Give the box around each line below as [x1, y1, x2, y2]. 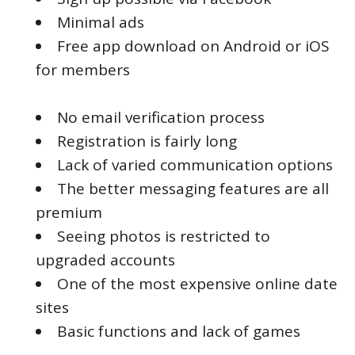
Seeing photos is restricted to [57, 225, 270, 246]
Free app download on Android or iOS [57, 35, 330, 56]
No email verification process [57, 106, 265, 128]
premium [36, 201, 102, 223]
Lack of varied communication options [57, 154, 333, 175]
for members [36, 59, 130, 80]
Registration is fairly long [57, 130, 237, 151]
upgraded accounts [36, 249, 175, 270]
